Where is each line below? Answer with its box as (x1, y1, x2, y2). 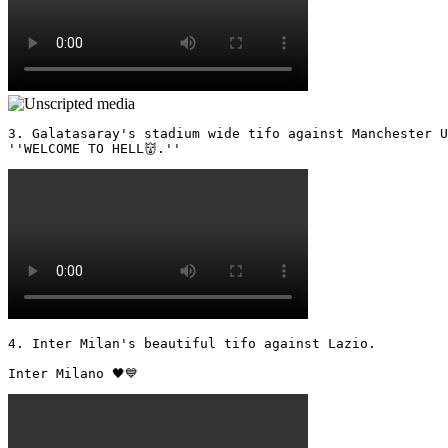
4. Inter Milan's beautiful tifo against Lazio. (8, 335, 376, 351)
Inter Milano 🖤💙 (8, 365, 146, 381)
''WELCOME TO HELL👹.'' (8, 140, 189, 156)
